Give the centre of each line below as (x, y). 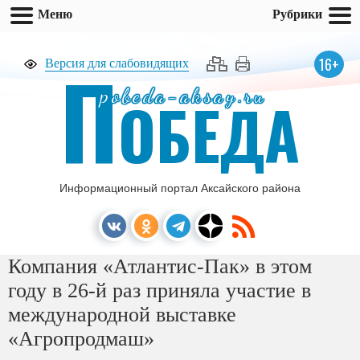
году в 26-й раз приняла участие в (160, 290)
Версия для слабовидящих (117, 63)
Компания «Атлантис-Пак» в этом (160, 266)
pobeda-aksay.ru (184, 96)
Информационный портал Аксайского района (180, 188)
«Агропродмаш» (81, 339)
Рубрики (297, 14)
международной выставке (122, 315)
